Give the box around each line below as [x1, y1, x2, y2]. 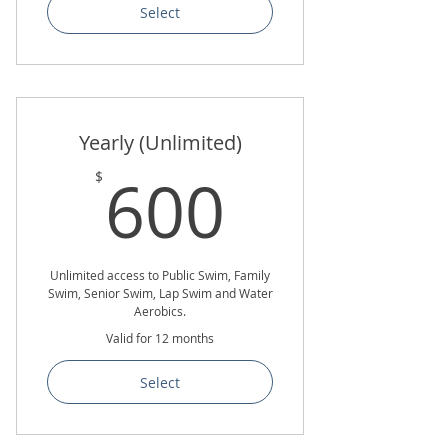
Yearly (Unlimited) [78, 129, 242, 156]
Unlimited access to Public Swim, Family [50, 267, 270, 283]
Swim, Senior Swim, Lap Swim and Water [47, 285, 273, 301]
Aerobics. [134, 303, 186, 319]
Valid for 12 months [106, 330, 214, 346]
